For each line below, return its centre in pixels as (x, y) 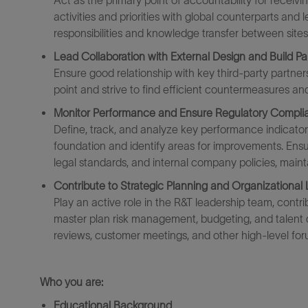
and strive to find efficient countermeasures (185, 89)
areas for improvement (222, 146)
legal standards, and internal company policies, (165, 162)
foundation (80, 146)
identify (147, 146)
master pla (79, 219)
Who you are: (71, 282)
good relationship (131, 73)
